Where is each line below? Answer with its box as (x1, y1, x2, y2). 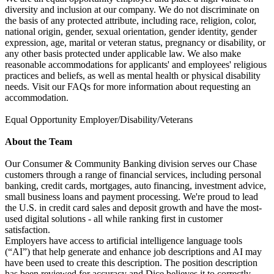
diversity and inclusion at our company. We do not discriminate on (5, 4, 259, 15)
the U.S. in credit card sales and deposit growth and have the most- (5, 202, 262, 213)
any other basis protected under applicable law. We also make (5, 48, 241, 59)
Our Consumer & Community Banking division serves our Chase (5, 158, 257, 169)
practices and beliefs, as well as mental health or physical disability (5, 70, 261, 81)
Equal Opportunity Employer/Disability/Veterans (5, 114, 193, 125)
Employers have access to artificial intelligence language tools (5, 235, 242, 246)
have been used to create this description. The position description (5, 257, 257, 268)
